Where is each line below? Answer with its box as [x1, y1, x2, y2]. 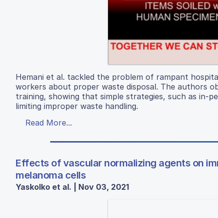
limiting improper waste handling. [16, 101, 138, 111]
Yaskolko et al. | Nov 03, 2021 [16, 182, 129, 192]
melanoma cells [16, 169, 86, 181]
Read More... [25, 118, 72, 127]
